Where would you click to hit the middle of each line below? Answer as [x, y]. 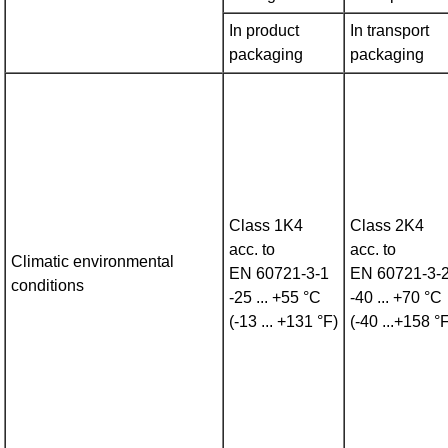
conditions [48, 286]
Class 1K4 [266, 226]
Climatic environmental [93, 262]
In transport [390, 31]
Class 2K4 [387, 226]
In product [264, 31]
